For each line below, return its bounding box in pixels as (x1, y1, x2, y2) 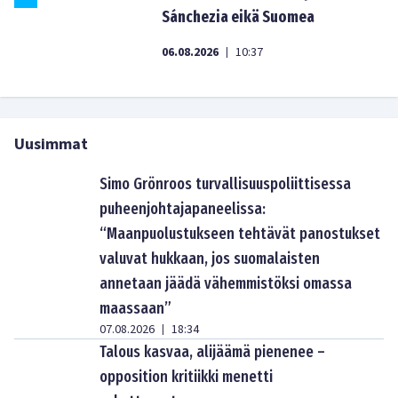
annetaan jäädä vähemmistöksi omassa (99, 274, 352, 293)
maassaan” (99, 298, 171, 318)
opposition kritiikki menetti (99, 367, 273, 386)
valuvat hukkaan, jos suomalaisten (99, 249, 320, 268)
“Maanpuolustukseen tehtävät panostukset (99, 224, 380, 243)
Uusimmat (14, 133, 88, 155)
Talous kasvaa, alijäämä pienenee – (99, 342, 325, 362)
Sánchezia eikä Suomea (162, 7, 314, 27)
